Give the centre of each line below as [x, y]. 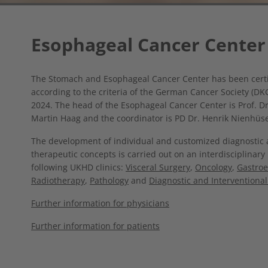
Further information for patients [95, 226]
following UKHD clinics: [78, 167]
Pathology [109, 180]
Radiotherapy [58, 180]
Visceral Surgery [158, 167]
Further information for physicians [100, 203]
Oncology [214, 167]
